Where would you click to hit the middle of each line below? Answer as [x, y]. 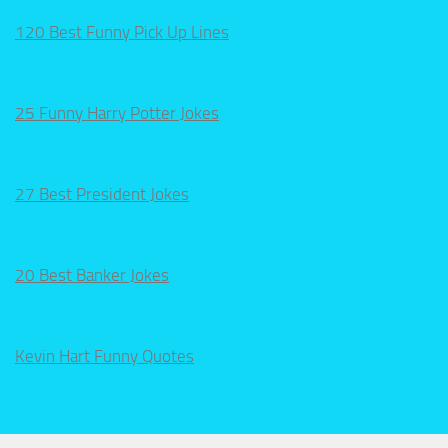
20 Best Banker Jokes [92, 274]
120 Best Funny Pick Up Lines [122, 31]
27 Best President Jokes [102, 193]
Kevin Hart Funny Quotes [104, 355]
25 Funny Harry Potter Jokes [117, 112]
